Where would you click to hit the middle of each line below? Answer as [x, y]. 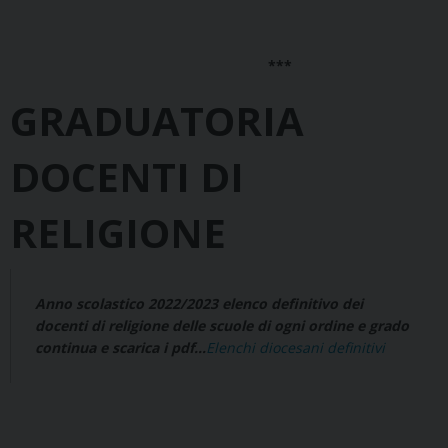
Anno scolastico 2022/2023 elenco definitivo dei [199, 304]
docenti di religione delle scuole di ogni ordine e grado [222, 326]
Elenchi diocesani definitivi [295, 348]
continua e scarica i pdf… [120, 348]
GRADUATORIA [157, 121]
